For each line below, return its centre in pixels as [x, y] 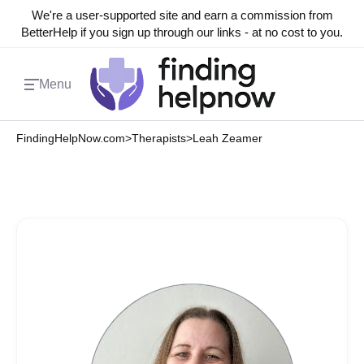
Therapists [159, 138]
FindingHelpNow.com [71, 138]
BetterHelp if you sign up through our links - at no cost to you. [182, 32]
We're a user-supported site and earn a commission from [182, 15]
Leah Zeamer [227, 138]
